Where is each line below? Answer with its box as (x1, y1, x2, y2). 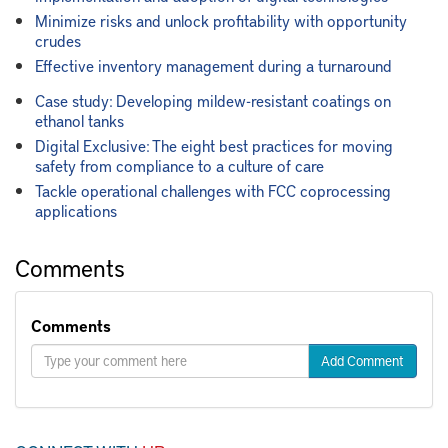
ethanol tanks (35, 108, 124, 131)
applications (35, 198, 117, 221)
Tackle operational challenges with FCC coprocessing (35, 178, 391, 201)
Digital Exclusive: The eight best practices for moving (35, 133, 393, 156)
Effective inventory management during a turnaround (35, 53, 392, 76)
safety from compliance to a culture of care (35, 153, 324, 176)
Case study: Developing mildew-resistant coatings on (35, 88, 391, 111)
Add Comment (321, 350, 404, 370)
